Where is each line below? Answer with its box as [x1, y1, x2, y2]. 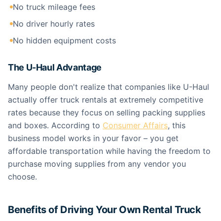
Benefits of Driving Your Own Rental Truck [8, 204, 201, 216]
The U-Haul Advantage [8, 62, 102, 73]
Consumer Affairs [103, 120, 168, 130]
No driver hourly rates [13, 19, 95, 29]
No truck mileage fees [13, 2, 95, 12]
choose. [8, 172, 37, 182]
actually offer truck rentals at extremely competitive [8, 95, 203, 105]
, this [168, 120, 185, 130]
